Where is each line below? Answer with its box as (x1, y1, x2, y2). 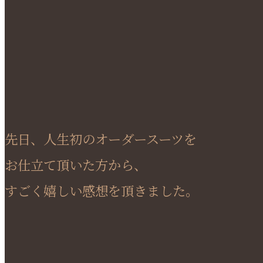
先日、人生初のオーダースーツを (5, 129, 197, 148)
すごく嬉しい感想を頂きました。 (5, 180, 198, 200)
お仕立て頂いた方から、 (5, 154, 147, 174)
